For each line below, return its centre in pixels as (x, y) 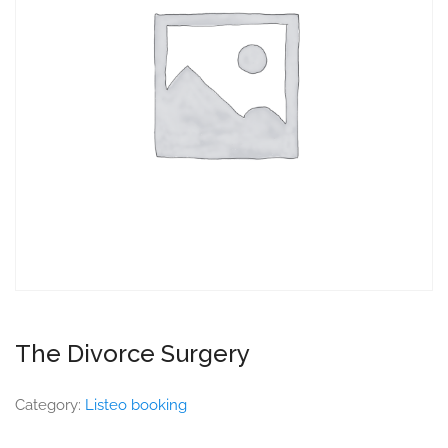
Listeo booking (136, 405)
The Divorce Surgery (132, 353)
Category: (50, 405)
